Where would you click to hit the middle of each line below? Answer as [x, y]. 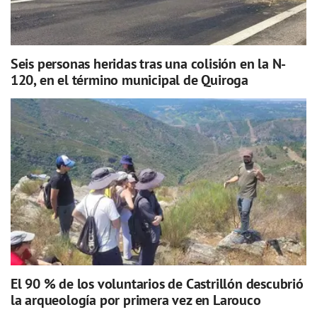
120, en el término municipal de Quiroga [129, 80]
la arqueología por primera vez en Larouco [136, 300]
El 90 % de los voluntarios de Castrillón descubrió [157, 283]
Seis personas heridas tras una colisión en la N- [148, 63]
